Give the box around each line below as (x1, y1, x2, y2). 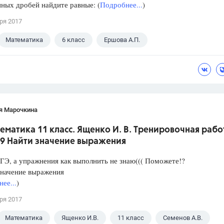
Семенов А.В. (163, 214, 202, 222)
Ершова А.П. (104, 36, 140, 44)
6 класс (62, 36, 85, 44)
